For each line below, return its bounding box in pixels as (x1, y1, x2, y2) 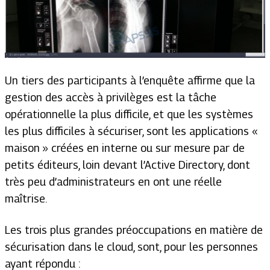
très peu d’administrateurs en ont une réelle (5, 175, 222, 188)
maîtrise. (5, 192, 47, 205)
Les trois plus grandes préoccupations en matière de (5, 223, 263, 236)
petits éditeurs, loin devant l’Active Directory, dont (5, 158, 250, 171)
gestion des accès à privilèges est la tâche (5, 90, 216, 104)
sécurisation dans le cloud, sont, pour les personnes (5, 240, 258, 253)
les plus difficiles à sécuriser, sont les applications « (5, 124, 257, 137)
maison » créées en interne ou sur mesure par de (5, 141, 245, 154)
